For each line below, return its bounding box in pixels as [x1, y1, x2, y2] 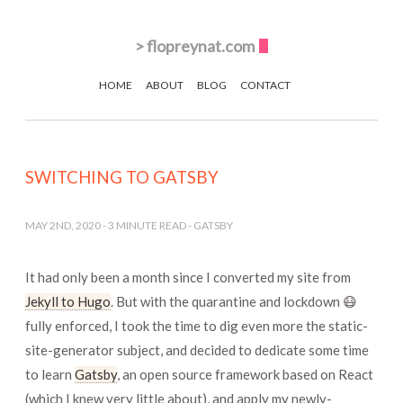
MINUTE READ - [114, 219, 193, 233]
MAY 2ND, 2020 [25, 219, 101, 233]
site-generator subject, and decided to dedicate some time [25, 341, 369, 358]
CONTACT [240, 78, 291, 93]
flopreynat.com [147, 36, 255, 57]
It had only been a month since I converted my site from [25, 268, 351, 285]
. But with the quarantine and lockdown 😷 [111, 292, 357, 309]
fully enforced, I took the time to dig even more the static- [25, 317, 368, 334]
